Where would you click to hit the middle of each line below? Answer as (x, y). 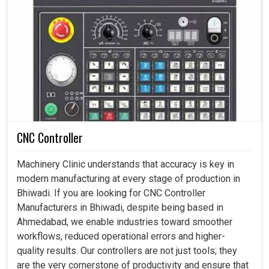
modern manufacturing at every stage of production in (128, 179)
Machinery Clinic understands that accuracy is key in (125, 165)
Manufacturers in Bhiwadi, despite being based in (120, 208)
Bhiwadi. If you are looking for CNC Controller (111, 193)
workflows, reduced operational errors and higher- (121, 237)
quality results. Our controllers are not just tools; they (127, 251)
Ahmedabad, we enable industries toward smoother (125, 222)
